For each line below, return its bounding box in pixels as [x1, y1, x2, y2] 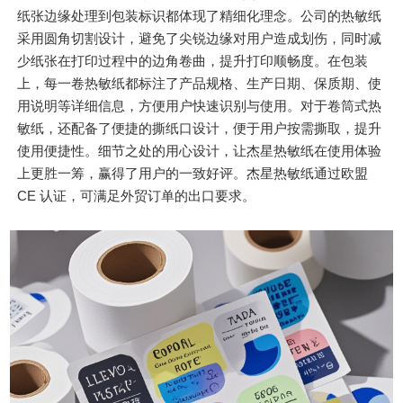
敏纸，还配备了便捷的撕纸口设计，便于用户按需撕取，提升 [17, 121, 382, 137]
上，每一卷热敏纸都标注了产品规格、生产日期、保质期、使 [17, 76, 382, 92]
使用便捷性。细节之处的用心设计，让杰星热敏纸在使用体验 [17, 143, 382, 159]
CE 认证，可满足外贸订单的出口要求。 [17, 188, 256, 204]
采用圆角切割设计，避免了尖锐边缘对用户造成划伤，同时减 [17, 31, 382, 47]
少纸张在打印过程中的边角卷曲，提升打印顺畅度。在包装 [17, 53, 369, 69]
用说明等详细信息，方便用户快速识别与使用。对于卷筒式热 [17, 98, 382, 114]
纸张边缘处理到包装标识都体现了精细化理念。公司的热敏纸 [17, 8, 382, 24]
